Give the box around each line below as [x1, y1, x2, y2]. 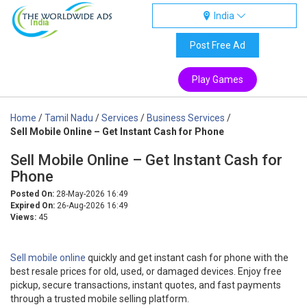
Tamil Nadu [45, 112, 93, 123]
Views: [10, 212, 36, 222]
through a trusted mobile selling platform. [10, 293, 189, 304]
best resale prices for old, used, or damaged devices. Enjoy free [10, 266, 282, 277]
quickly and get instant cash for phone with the [86, 252, 288, 263]
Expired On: [10, 201, 55, 210]
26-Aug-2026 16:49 [55, 201, 128, 210]
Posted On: [10, 189, 54, 199]
